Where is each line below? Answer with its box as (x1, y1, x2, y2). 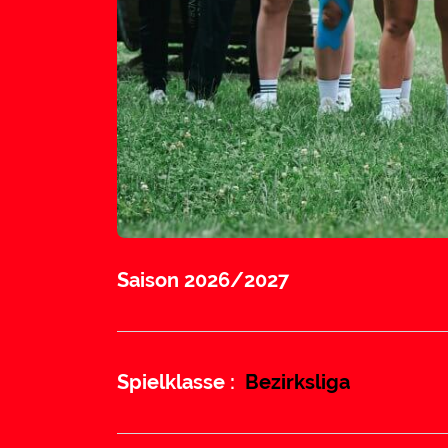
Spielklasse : (117, 370, 235, 395)
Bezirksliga (245, 370, 350, 395)
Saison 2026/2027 (117, 268, 289, 293)
